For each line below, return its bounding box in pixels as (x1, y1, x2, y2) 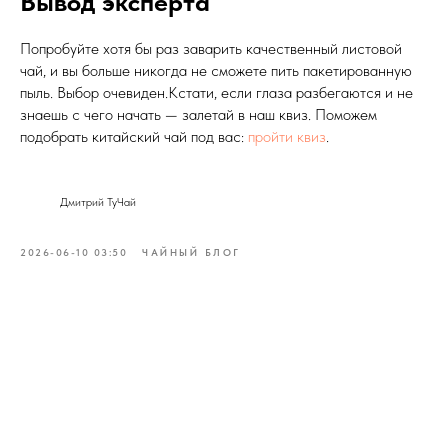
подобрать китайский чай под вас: (20, 126, 248, 146)
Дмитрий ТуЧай (60, 194, 136, 209)
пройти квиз (248, 126, 326, 146)
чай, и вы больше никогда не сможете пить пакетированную (20, 60, 412, 80)
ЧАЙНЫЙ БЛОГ (142, 245, 241, 258)
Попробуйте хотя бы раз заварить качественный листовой (20, 38, 402, 58)
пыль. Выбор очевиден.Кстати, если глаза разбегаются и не (20, 82, 413, 102)
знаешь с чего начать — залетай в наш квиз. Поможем (20, 104, 377, 124)
